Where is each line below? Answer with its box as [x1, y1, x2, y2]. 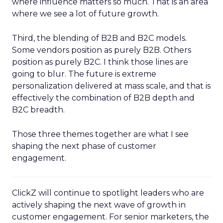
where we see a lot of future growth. [12, 9, 159, 18]
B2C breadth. [12, 105, 65, 114]
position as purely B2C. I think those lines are [12, 57, 188, 67]
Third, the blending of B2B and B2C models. [12, 33, 187, 43]
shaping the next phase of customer [12, 141, 156, 151]
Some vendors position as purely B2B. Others [12, 45, 191, 55]
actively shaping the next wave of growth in [12, 200, 186, 210]
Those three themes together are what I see [12, 129, 189, 139]
